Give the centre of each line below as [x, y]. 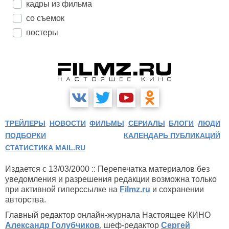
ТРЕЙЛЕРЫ [25, 123]
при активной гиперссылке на [62, 189]
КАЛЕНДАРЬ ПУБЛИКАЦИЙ [172, 135]
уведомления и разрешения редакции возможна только [111, 179]
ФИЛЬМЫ [107, 123]
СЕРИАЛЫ [146, 123]
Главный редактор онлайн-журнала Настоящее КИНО [108, 215]
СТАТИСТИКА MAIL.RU [45, 148]
